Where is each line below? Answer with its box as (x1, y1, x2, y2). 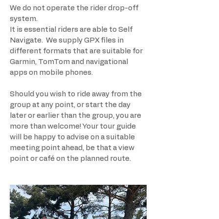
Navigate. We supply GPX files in (10, 37, 124, 44)
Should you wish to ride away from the (10, 90, 142, 98)
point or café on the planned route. (10, 155, 131, 163)
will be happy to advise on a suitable (10, 133, 135, 141)
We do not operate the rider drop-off (10, 4, 138, 12)
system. (10, 15, 38, 23)
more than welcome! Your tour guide (10, 123, 136, 131)
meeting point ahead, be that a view (10, 144, 134, 152)
